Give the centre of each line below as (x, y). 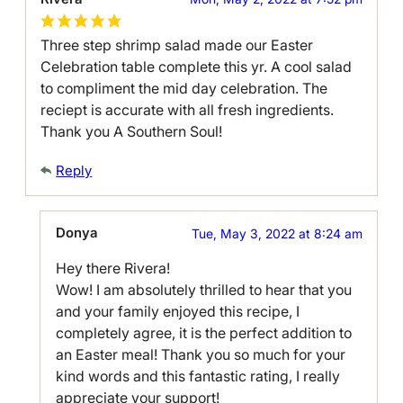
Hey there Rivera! (112, 269)
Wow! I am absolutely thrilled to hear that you (203, 290)
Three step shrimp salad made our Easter (177, 45)
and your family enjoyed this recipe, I (177, 312)
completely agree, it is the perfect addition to (203, 333)
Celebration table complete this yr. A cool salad (197, 67)
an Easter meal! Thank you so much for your (200, 355)
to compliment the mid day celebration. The (184, 89)
